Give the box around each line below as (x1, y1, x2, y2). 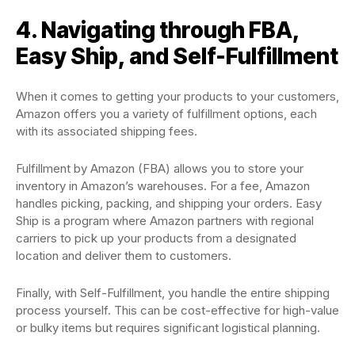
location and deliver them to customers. (16, 248, 235, 263)
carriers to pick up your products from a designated (16, 231, 296, 246)
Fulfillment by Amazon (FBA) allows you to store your (16, 161, 303, 176)
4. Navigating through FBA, (16, 17, 300, 44)
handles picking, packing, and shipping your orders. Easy (16, 196, 322, 211)
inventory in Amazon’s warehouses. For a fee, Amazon (16, 178, 310, 193)
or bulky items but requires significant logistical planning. (16, 320, 320, 335)
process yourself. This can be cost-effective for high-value (16, 303, 339, 318)
